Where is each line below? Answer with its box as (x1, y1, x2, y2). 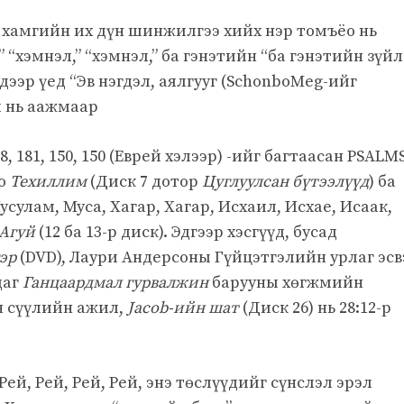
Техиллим (10, 170, 87, 192)
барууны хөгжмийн (208, 271, 363, 293)
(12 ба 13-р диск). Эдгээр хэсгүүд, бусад (35, 221, 337, 243)
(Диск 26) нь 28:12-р (239, 297, 391, 318)
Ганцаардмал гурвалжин (23, 271, 208, 293)
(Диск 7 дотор (87, 170, 202, 192)
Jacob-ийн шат (127, 297, 239, 318)
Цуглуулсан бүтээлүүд (202, 170, 369, 192)
